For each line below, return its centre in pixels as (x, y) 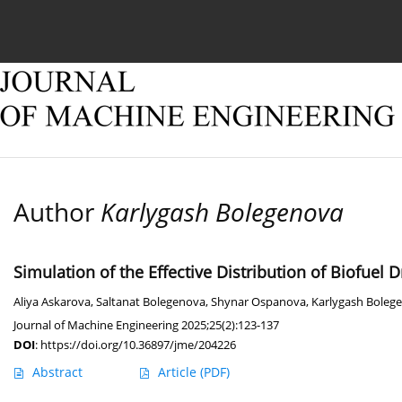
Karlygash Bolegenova (222, 212)
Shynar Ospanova (258, 302)
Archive (284, 25)
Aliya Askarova (52, 302)
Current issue (81, 25)
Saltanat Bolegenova (151, 302)
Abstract (57, 372)
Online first (192, 25)
